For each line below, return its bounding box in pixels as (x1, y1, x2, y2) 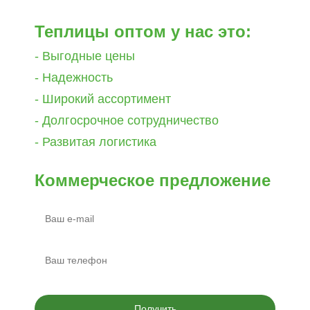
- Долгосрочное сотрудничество (35, 113, 219, 127)
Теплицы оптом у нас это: (35, 22, 251, 41)
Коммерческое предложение (35, 171, 271, 190)
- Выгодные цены (35, 49, 135, 63)
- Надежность (35, 71, 113, 84)
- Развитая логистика (35, 135, 156, 149)
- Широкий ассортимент (35, 92, 171, 106)
